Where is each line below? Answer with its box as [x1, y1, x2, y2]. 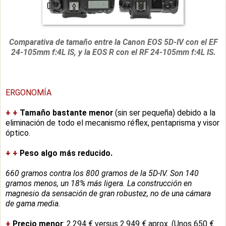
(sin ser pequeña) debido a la [113, 107, 215, 118]
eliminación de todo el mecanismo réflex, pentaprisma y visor [6, 118, 219, 128]
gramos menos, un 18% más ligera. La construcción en [6, 178, 192, 188]
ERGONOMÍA [6, 87, 51, 97]
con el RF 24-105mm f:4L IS [116, 47, 213, 57]
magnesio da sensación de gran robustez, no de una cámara [6, 188, 211, 198]
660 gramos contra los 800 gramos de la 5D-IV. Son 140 [6, 168, 199, 178]
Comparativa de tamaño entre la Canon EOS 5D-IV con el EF [9, 37, 217, 47]
